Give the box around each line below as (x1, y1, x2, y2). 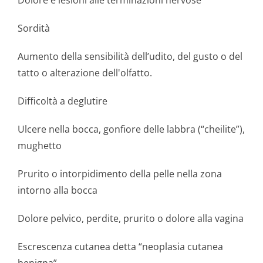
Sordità (18, 22, 50, 35)
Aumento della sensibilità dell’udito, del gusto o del (18, 50, 242, 63)
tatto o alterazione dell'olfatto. (18, 66, 152, 79)
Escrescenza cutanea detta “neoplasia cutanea (18, 240, 223, 253)
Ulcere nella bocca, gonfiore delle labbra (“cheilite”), (18, 123, 245, 136)
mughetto (18, 139, 62, 152)
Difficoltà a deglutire (18, 95, 107, 107)
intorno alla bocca (18, 184, 97, 197)
